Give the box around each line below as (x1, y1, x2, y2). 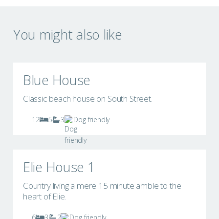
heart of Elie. (22, 191, 66, 202)
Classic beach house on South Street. (22, 93, 153, 105)
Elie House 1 (22, 158, 95, 176)
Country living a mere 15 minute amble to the (22, 180, 181, 192)
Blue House (22, 71, 91, 89)
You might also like (13, 25, 122, 44)
